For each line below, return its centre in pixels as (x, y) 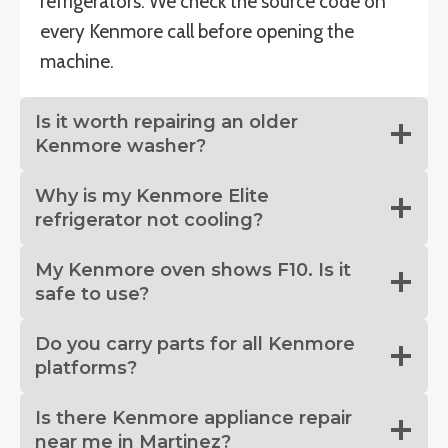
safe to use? (92, 293)
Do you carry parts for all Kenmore (195, 343)
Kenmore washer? (120, 145)
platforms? (86, 367)
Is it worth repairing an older (166, 121)
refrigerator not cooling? (149, 219)
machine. (77, 61)
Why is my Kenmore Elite (152, 195)
